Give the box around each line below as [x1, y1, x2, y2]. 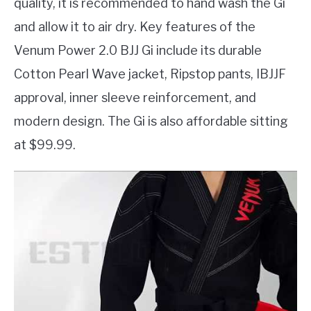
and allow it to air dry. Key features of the [14, 19, 255, 34]
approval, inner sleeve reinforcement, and [14, 90, 256, 105]
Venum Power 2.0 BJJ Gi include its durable [14, 42, 262, 58]
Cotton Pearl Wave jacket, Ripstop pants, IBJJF [14, 66, 286, 81]
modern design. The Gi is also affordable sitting [14, 113, 288, 128]
